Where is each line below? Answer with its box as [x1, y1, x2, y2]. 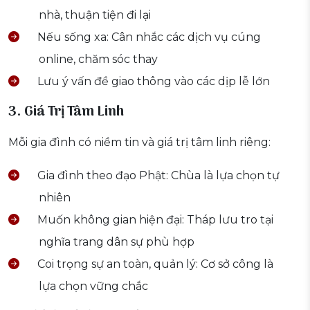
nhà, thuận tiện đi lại [39, 8, 151, 22]
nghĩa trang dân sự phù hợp [39, 235, 194, 249]
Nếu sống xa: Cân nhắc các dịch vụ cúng [35, 30, 261, 44]
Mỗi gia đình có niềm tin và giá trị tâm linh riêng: [8, 136, 271, 149]
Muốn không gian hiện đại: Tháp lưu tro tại [35, 213, 273, 227]
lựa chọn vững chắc [39, 280, 148, 293]
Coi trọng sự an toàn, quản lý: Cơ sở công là [35, 257, 273, 271]
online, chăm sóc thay [39, 53, 158, 66]
